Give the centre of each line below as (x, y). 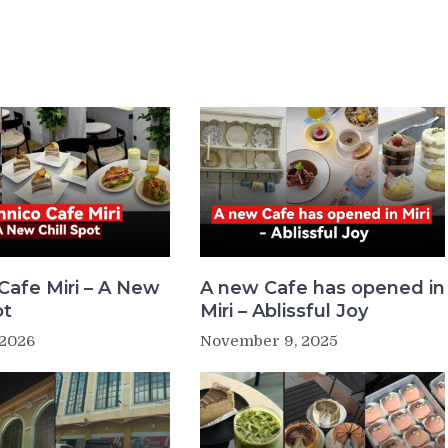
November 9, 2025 (268, 340)
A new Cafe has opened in (322, 287)
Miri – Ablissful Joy (283, 310)
